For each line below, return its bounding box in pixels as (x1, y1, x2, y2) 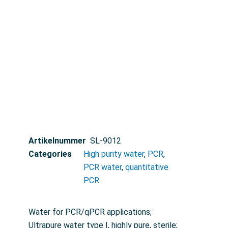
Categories (28, 149, 72, 159)
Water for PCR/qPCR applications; (28, 207, 152, 217)
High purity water (83, 149, 144, 159)
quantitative (125, 162, 168, 173)
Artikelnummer (28, 136, 86, 146)
